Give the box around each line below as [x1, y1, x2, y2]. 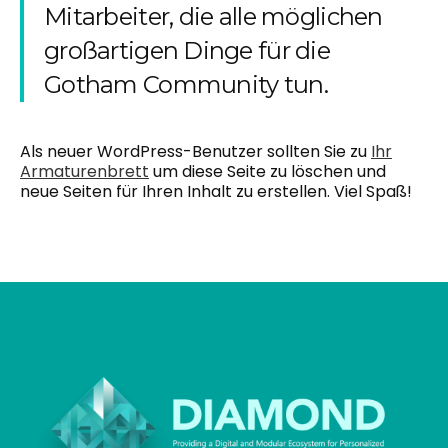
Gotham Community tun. [44, 70, 328, 99]
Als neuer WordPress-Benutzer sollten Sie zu [20, 140, 371, 163]
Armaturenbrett [20, 160, 149, 183]
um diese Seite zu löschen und [149, 160, 386, 183]
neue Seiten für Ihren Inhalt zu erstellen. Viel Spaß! [20, 180, 412, 203]
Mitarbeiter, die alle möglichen [44, 2, 383, 31]
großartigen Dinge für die [44, 36, 330, 65]
